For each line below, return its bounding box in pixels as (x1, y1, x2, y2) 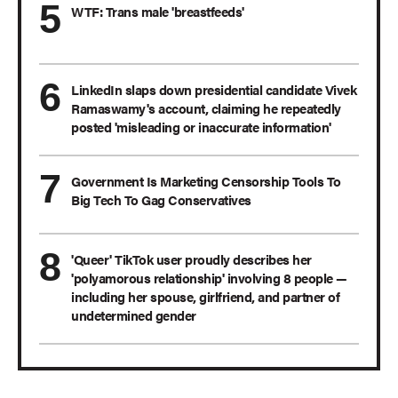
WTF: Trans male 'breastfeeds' (71, 2, 244, 21)
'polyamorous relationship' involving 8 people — (71, 268, 347, 288)
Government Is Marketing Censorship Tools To (71, 171, 341, 191)
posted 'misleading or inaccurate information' (71, 117, 331, 137)
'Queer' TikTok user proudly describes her (71, 250, 312, 269)
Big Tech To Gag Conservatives (71, 190, 251, 210)
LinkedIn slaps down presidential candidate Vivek (71, 80, 356, 99)
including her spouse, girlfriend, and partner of (71, 287, 339, 306)
